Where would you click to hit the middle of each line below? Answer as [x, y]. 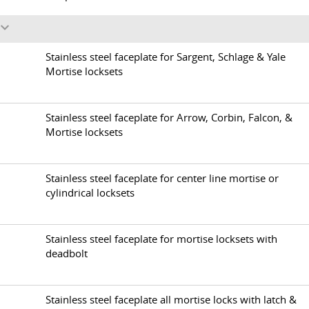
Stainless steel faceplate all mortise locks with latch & [171, 300]
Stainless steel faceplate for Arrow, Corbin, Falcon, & [169, 118]
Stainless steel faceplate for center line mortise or [162, 178]
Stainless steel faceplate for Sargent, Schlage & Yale [166, 57]
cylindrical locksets [90, 193]
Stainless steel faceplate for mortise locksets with [161, 239]
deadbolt [67, 253]
